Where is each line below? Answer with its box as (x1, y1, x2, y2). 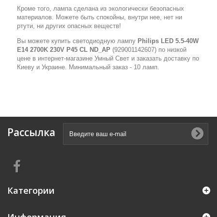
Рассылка (7, 125, 55, 139)
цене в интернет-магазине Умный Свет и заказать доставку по (17, 55, 199, 62)
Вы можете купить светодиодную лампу (17, 37, 138, 45)
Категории (7, 185, 55, 196)
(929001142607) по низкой (112, 46, 186, 53)
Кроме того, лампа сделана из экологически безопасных (17, 5, 184, 12)
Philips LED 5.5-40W (138, 37, 199, 45)
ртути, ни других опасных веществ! (17, 22, 121, 30)
